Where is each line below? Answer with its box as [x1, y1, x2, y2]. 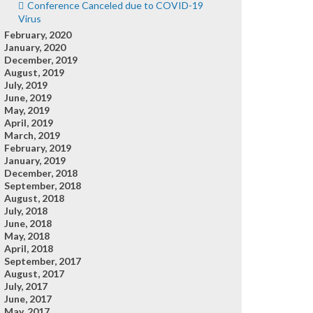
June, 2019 [4, 92, 52, 103]
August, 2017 [4, 268, 64, 279]
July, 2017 [4, 280, 48, 292]
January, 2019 [4, 154, 66, 166]
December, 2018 [4, 167, 78, 179]
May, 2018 [4, 230, 50, 242]
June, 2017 [4, 293, 52, 305]
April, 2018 [4, 242, 53, 254]
